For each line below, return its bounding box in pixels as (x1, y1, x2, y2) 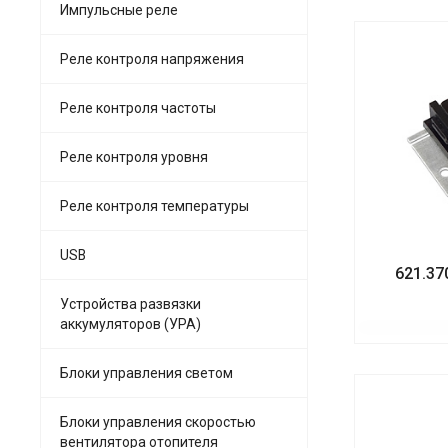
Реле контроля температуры (60, 197, 249, 214)
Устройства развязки (60, 295, 201, 312)
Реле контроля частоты (60, 99, 216, 116)
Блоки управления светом (60, 364, 233, 381)
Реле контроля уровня (60, 148, 208, 165)
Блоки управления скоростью (60, 413, 256, 430)
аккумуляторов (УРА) (60, 315, 201, 332)
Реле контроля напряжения (60, 50, 244, 67)
